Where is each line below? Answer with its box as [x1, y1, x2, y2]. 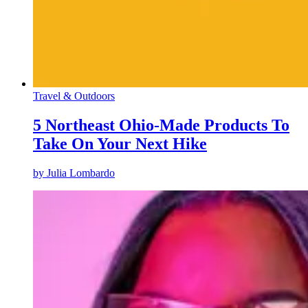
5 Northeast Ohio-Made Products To [33, 116, 289, 135]
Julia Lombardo [47, 167, 115, 179]
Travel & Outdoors [33, 90, 115, 102]
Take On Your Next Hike [33, 135, 207, 153]
